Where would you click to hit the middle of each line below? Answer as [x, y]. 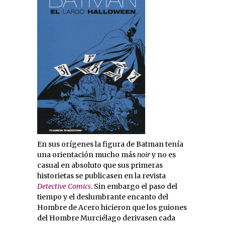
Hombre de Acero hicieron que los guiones [112, 208]
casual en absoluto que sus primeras [100, 165]
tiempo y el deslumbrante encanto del [103, 197]
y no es [163, 155]
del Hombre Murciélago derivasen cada [106, 218]
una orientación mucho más [87, 155]
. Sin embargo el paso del [134, 187]
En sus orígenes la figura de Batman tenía [110, 144]
